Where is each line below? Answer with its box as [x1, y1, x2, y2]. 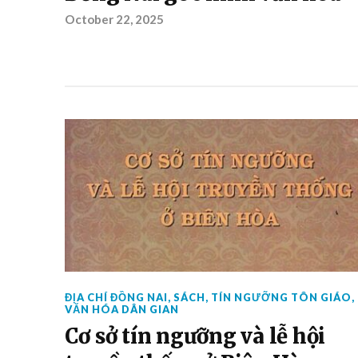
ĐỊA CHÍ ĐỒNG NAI [64, 291, 168, 304]
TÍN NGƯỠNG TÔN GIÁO [210, 291, 352, 304]
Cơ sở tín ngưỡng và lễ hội [64, 324, 326, 349]
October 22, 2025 [64, 12, 164, 26]
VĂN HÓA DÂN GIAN [64, 303, 179, 316]
